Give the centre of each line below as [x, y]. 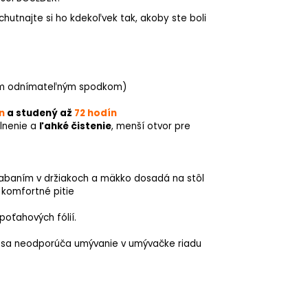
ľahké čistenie [75, 126]
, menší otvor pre [151, 126]
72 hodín [96, 113]
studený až [45, 113]
